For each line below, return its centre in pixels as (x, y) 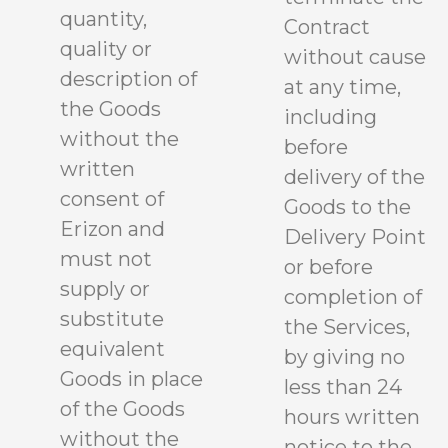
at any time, (342, 86)
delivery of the (354, 176)
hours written (352, 416)
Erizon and (112, 228)
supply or (105, 288)
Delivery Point (355, 236)
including (330, 116)
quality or (106, 48)
